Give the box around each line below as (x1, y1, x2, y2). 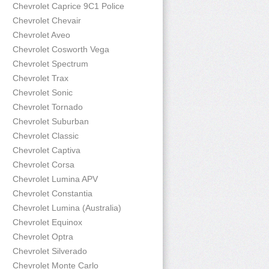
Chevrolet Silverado (13, 246, 87, 256)
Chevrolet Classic (13, 131, 79, 141)
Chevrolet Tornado (13, 102, 83, 112)
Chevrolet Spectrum (13, 59, 88, 68)
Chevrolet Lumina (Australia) (13, 203, 121, 213)
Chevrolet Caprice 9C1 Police (13, 1, 124, 11)
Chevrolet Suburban (13, 116, 89, 126)
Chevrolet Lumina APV (13, 174, 98, 184)
